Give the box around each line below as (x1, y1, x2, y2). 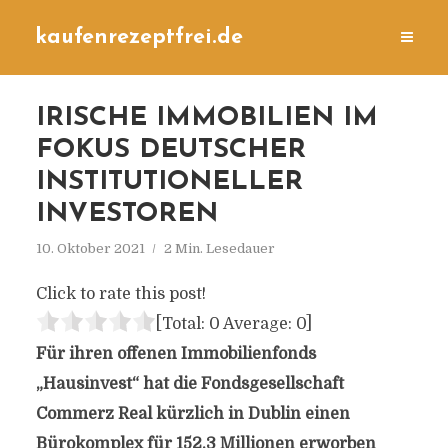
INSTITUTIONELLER (35, 169, 303, 196)
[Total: (155, 315, 209, 333)
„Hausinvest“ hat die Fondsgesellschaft (35, 375, 344, 393)
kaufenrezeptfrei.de (35, 27, 243, 48)
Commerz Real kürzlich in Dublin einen (35, 405, 350, 423)
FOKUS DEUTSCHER (35, 137, 306, 164)
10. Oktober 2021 (35, 241, 145, 256)
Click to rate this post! (35, 285, 206, 303)
